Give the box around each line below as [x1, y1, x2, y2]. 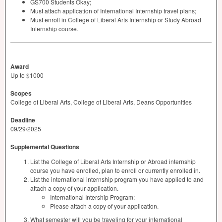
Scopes [10, 89, 32, 98]
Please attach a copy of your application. [50, 202, 159, 210]
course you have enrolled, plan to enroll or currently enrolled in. [30, 166, 200, 174]
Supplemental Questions [10, 142, 79, 151]
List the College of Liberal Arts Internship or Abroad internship [30, 157, 196, 166]
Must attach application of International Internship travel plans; [30, 6, 196, 15]
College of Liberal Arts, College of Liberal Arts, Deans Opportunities [10, 98, 192, 106]
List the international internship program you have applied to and [30, 175, 204, 183]
